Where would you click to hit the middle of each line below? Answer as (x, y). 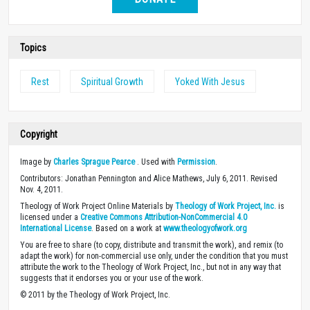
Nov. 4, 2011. (42, 189)
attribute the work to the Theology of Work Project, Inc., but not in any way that (151, 267)
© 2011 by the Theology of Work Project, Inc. (95, 294)
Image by (37, 162)
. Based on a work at (127, 228)
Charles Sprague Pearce (94, 162)
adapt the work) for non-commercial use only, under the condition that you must (154, 256)
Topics (33, 47)
